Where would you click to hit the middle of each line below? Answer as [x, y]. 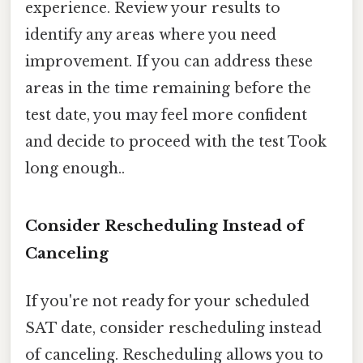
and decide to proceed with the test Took [176, 142]
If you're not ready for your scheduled [167, 302]
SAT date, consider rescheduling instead [173, 329]
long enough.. [75, 169]
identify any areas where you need [151, 35]
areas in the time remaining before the [168, 89]
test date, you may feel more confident [166, 115]
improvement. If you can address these [169, 62]
